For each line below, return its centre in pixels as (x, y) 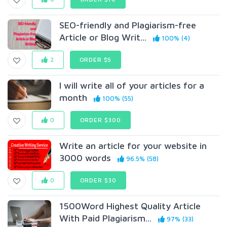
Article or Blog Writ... (103, 37)
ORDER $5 (96, 60)
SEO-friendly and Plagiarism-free (128, 25)
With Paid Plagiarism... (106, 218)
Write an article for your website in (133, 146)
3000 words (85, 158)
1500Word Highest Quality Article (130, 206)
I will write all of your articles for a (132, 85)
